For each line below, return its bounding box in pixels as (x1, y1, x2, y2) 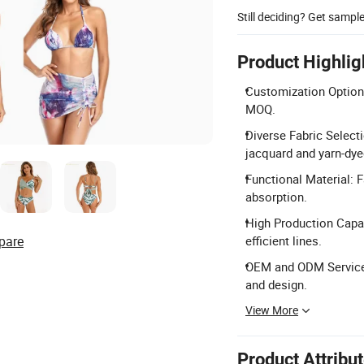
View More (245, 302, 298, 318)
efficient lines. (245, 232, 322, 249)
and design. (245, 276, 307, 292)
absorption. (245, 188, 307, 205)
